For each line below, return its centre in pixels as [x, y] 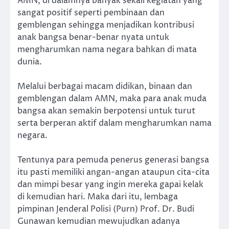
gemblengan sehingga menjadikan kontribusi [106, 25]
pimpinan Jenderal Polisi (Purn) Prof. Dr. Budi [106, 209]
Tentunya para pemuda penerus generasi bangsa [113, 160]
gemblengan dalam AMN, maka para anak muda [112, 99]
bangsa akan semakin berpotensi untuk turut [106, 111]
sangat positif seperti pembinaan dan [91, 13]
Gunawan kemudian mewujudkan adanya [99, 222]
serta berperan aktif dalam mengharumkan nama [114, 123]
